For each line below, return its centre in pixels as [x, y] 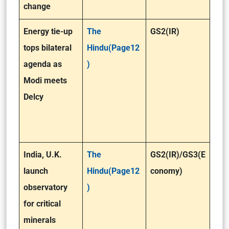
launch [36, 171]
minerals [40, 220]
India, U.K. [43, 155]
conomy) [166, 171]
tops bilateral [48, 48]
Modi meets [45, 81]
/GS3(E [192, 155]
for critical [42, 204]
